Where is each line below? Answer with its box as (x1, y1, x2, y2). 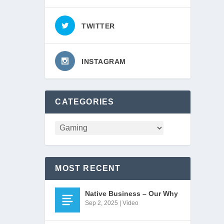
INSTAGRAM (81, 57, 126, 66)
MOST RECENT (55, 164, 121, 173)
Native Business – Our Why (85, 189, 178, 198)
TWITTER (81, 22, 115, 30)
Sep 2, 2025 (85, 199, 118, 207)
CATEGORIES (55, 97, 114, 106)
